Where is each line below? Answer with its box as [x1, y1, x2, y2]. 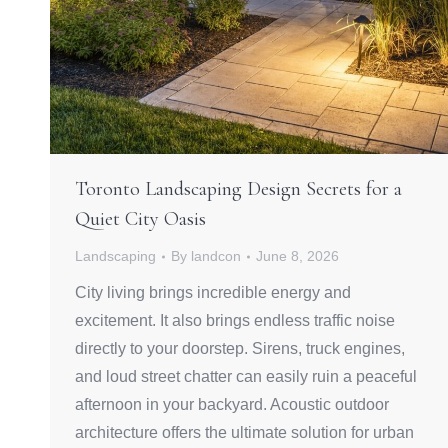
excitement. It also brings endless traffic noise [75, 312, 395, 330]
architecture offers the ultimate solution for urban [75, 424, 414, 442]
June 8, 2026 [256, 248, 339, 265]
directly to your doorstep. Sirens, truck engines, [75, 340, 405, 358]
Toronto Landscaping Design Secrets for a [75, 177, 402, 202]
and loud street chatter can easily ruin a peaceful [75, 368, 417, 386]
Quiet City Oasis [75, 207, 206, 232]
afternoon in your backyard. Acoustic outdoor [75, 396, 389, 414]
